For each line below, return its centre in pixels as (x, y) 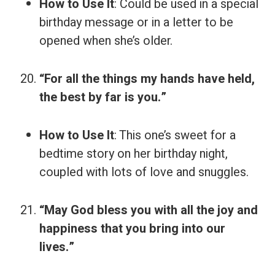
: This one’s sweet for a (175, 135)
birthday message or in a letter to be (136, 22)
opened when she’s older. (106, 41)
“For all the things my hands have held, (147, 79)
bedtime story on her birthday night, (134, 154)
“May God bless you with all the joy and (149, 210)
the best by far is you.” (103, 97)
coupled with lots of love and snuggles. (144, 172)
